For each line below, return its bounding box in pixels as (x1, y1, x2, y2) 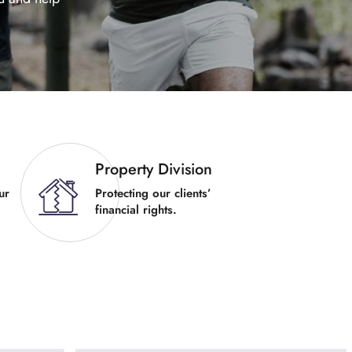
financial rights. (95, 201, 177, 218)
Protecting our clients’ (95, 185, 211, 202)
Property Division (95, 158, 212, 181)
